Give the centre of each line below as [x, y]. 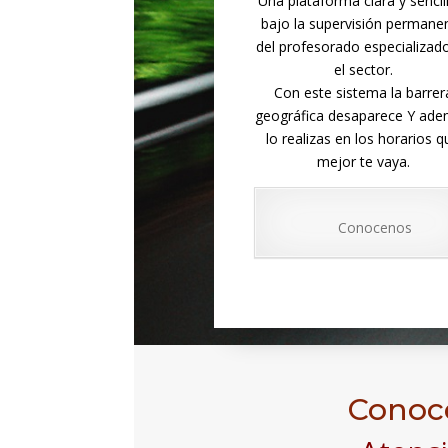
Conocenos [374, 227]
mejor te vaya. [363, 161]
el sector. [363, 69]
